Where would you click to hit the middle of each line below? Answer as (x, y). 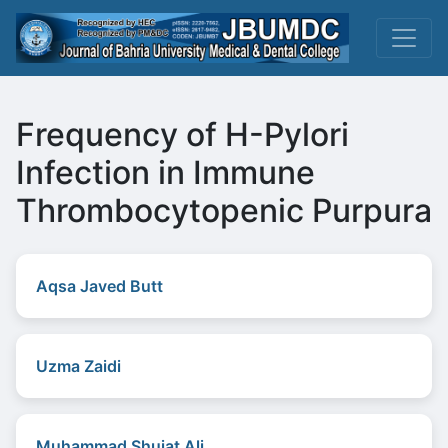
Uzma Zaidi (78, 366)
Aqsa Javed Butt (99, 286)
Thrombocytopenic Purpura (224, 210)
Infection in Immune (165, 172)
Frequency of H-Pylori (182, 134)
